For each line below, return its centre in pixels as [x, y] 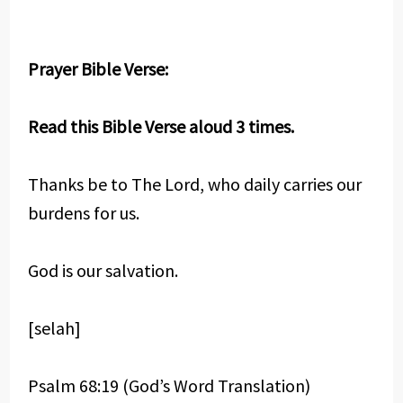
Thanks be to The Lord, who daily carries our [194, 184]
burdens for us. [83, 213]
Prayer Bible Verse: [98, 69]
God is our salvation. [103, 270]
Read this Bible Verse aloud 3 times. [161, 126]
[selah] [54, 328]
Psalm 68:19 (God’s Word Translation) [169, 385]
